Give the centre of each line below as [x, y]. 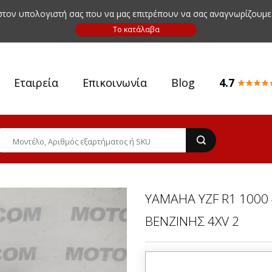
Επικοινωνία [115, 83]
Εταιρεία [36, 83]
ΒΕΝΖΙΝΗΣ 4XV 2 [192, 221]
